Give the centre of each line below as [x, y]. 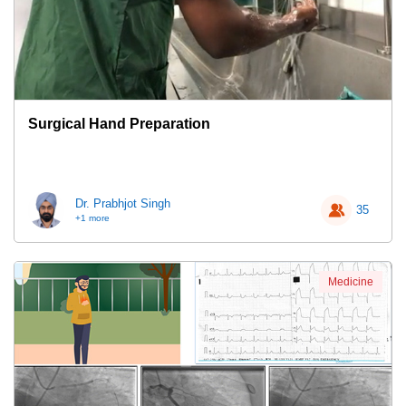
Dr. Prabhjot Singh [123, 203]
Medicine [351, 282]
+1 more [92, 218]
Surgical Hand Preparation [119, 124]
